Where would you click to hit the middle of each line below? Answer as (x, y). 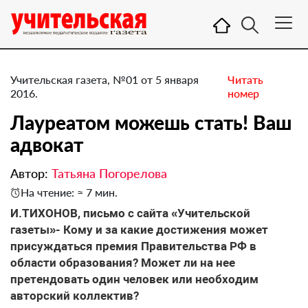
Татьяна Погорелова (109, 173)
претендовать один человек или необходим (134, 279)
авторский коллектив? (75, 296)
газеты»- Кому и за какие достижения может (139, 230)
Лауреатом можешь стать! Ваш (151, 122)
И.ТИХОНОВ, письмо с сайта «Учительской (130, 213)
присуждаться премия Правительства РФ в (133, 246)
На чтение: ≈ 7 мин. (69, 192)
